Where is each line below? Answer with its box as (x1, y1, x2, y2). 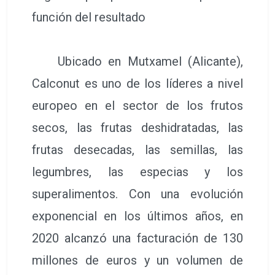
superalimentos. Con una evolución (32, 186, 243, 201)
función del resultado (32, 9, 145, 25)
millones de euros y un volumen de (32, 252, 243, 268)
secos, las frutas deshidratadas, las (32, 120, 243, 135)
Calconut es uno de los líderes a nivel (32, 76, 243, 91)
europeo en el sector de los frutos (32, 98, 243, 113)
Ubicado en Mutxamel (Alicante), (32, 53, 243, 69)
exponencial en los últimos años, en (32, 208, 243, 223)
